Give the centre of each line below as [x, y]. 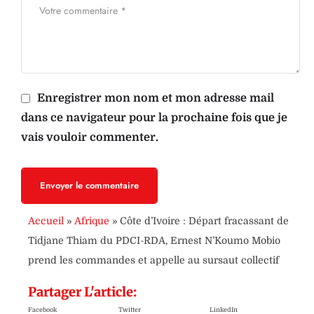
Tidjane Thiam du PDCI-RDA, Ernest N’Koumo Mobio [154, 241]
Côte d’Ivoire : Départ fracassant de [204, 221]
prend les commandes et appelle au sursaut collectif [153, 260]
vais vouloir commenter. [90, 138]
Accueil [46, 221]
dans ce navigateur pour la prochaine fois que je [154, 118]
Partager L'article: [82, 292]
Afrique [92, 221]
